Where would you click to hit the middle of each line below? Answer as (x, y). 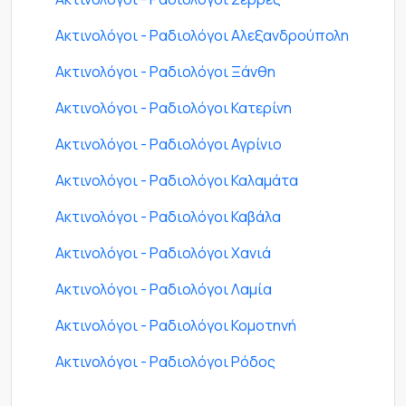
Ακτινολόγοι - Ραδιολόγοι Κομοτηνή (176, 326)
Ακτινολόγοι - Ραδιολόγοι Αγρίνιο (169, 145)
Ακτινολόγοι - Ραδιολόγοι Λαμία (164, 290)
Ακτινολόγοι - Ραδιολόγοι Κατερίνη (174, 108)
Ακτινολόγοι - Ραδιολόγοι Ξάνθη (165, 72)
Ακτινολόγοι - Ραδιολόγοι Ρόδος (165, 362)
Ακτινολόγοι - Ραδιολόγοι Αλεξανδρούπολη (202, 36)
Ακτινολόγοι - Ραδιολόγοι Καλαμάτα (177, 181)
